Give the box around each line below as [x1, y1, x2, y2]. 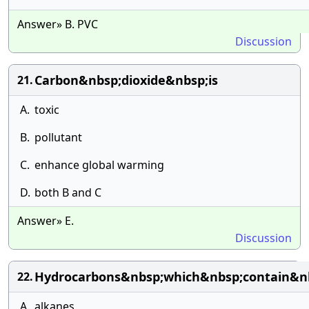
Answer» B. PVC [17, 17, 98, 32]
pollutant [34, 130, 82, 145]
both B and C [34, 185, 101, 200]
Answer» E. [17, 213, 74, 228]
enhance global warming [34, 157, 164, 172]
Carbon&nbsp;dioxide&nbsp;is [34, 72, 218, 88]
